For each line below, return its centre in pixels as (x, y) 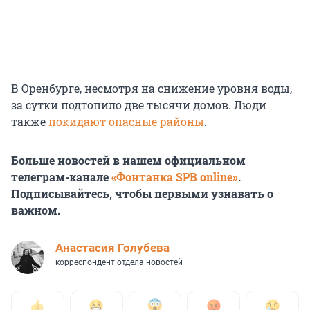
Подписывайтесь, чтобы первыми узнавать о (142, 194)
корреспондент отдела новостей (119, 263)
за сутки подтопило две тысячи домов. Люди (139, 105)
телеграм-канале (61, 177)
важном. (36, 210)
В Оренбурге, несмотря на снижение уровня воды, (152, 89)
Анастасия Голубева (112, 248)
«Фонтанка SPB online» (175, 177)
